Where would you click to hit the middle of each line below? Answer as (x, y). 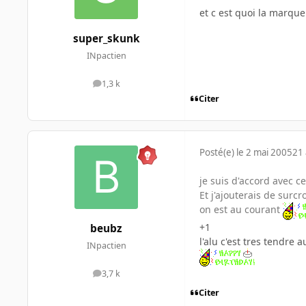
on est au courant (241, 209)
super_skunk (106, 39)
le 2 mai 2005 (264, 152)
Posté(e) (218, 152)
